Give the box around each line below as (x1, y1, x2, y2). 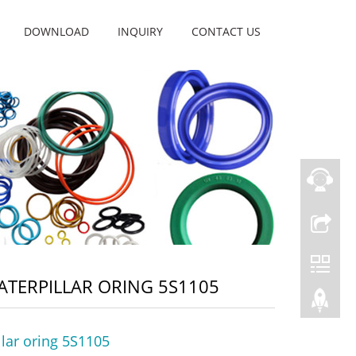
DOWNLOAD (24, 24, 89, 39)
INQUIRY (118, 24, 163, 39)
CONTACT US (192, 24, 261, 39)
